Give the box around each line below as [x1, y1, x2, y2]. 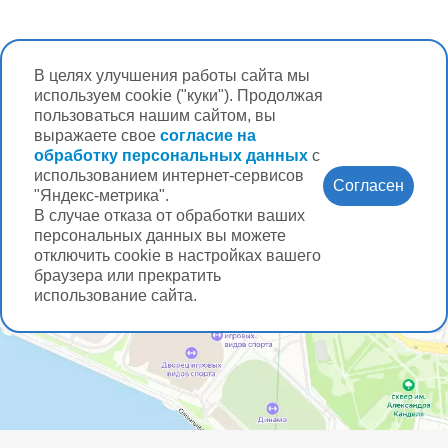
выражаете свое [34, 127, 160, 144]
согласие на [160, 127, 256, 144]
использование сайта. [34, 287, 197, 304]
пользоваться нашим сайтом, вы [34, 107, 276, 124]
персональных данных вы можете [34, 227, 286, 244]
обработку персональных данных [34, 147, 308, 164]
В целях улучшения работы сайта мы [34, 67, 310, 84]
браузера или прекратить [34, 267, 221, 284]
